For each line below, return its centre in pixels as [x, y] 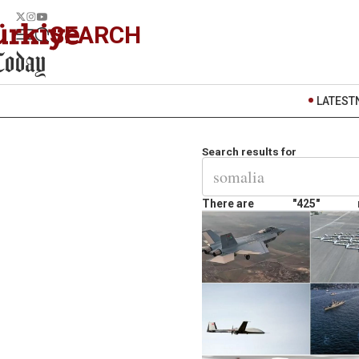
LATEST [336, 101]
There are [228, 203]
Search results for [249, 151]
